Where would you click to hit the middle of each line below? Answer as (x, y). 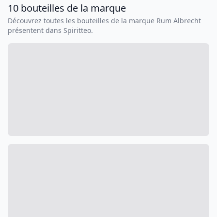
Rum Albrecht (179, 21)
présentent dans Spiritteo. (50, 31)
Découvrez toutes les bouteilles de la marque (82, 21)
